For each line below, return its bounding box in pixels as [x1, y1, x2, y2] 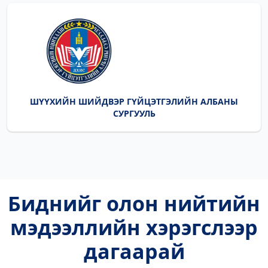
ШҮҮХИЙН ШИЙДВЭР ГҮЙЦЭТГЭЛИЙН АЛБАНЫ [30, 96, 238, 107]
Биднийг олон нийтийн [8, 190, 260, 217]
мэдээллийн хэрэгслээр [10, 214, 258, 241]
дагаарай [83, 237, 185, 265]
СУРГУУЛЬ [112, 108, 156, 119]
